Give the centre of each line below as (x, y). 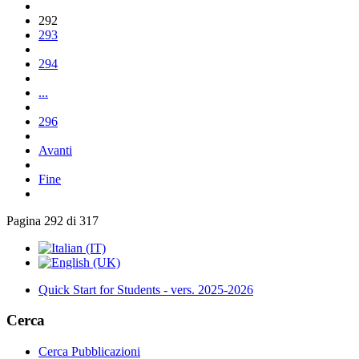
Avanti (55, 150)
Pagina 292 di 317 (52, 220)
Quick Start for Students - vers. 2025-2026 (146, 289)
